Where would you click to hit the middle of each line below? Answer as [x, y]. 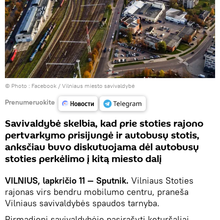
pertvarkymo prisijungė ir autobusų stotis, [102, 135]
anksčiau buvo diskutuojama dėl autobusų [102, 147]
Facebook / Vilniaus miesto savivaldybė [83, 85]
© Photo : [18, 85]
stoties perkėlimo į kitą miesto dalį [83, 159]
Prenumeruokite [30, 102]
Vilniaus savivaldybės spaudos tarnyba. [82, 203]
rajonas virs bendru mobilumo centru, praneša [97, 192]
